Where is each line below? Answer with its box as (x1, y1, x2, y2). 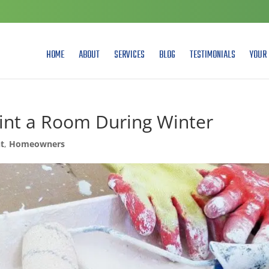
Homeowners (9, 138, 65, 150)
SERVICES (113, 47, 145, 63)
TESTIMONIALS (189, 47, 235, 63)
